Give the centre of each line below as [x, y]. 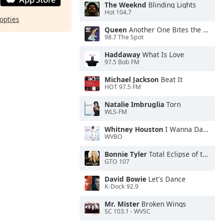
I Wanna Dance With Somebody [183, 129]
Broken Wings [163, 204]
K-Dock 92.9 [121, 187]
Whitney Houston [134, 129]
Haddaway [122, 55]
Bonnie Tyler [126, 154]
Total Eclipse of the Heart [175, 154]
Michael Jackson [132, 79]
